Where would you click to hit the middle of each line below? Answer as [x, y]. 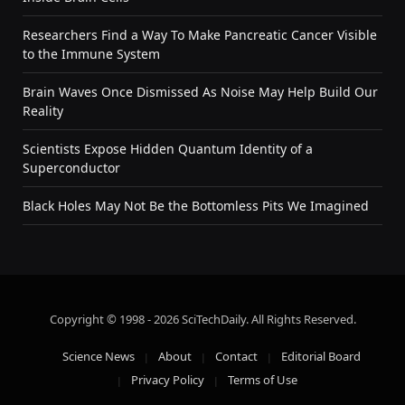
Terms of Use [263, 379]
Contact [236, 356]
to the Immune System [91, 53]
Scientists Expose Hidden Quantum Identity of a [168, 148]
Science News [99, 356]
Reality [43, 110]
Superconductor [71, 167]
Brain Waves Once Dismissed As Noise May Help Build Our [200, 91]
